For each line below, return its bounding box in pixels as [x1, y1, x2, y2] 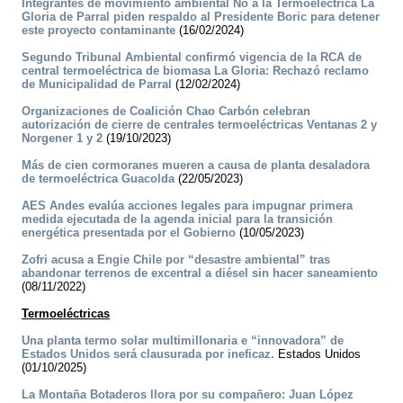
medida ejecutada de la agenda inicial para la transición [22, 212, 333, 227]
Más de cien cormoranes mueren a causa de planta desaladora [22, 158, 370, 173]
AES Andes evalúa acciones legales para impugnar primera [22, 199, 353, 213]
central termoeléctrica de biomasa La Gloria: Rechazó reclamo [22, 64, 369, 78]
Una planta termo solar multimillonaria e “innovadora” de [22, 334, 344, 348]
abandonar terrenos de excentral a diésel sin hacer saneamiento [22, 266, 378, 281]
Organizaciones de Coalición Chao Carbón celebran [22, 104, 310, 119]
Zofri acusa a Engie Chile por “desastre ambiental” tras [22, 253, 330, 267]
